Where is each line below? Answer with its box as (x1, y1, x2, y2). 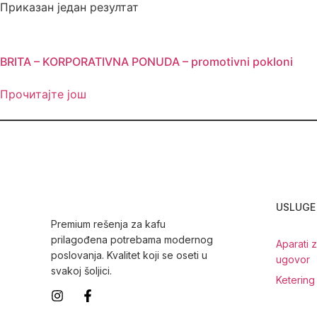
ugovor (276, 253, 310, 266)
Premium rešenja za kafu (51, 218, 166, 231)
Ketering (276, 274, 315, 287)
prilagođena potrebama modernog (51, 234, 213, 246)
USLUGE (276, 201, 316, 214)
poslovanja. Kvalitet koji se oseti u (51, 249, 207, 262)
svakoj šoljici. (51, 265, 112, 277)
